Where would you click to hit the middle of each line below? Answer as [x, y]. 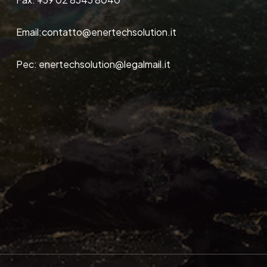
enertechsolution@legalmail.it [104, 64]
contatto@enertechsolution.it [109, 32]
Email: [29, 32]
